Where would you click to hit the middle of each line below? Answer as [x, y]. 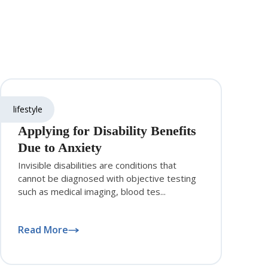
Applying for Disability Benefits [107, 131]
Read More [43, 230]
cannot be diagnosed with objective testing [107, 179]
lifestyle [28, 109]
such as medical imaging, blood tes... [92, 192]
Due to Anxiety [60, 148]
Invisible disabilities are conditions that [97, 165]
